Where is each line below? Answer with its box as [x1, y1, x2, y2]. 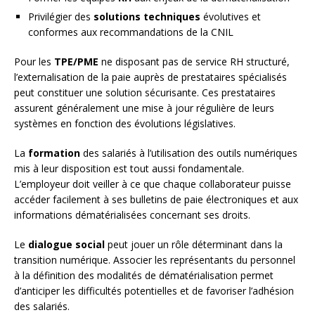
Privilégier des [28, 9, 94, 23]
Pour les [14, 54, 54, 68]
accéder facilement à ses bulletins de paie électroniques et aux [14, 192, 298, 206]
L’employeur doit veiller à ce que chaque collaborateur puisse [14, 176, 291, 191]
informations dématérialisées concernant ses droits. [14, 207, 250, 221]
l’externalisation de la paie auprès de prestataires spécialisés [14, 70, 287, 84]
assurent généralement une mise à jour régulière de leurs [14, 101, 274, 115]
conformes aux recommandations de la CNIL [28, 25, 233, 39]
